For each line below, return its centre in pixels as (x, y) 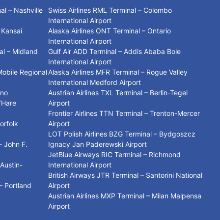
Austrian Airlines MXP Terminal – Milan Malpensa (124, 196)
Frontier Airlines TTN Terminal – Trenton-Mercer (124, 113)
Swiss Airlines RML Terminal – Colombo (110, 10)
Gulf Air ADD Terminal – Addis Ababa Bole (114, 52)
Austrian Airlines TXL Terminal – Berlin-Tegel (118, 93)
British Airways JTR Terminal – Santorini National (125, 175)
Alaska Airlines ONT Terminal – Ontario (109, 31)
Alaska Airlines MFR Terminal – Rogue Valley (118, 72)
